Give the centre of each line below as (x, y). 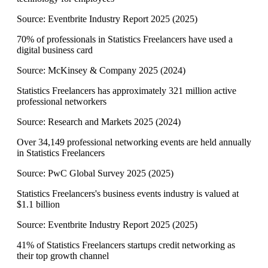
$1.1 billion (38, 205)
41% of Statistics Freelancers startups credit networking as (126, 245)
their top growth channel (63, 256)
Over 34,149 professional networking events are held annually (134, 142)
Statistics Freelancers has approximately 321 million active (127, 91)
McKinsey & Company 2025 (103, 71)
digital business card (55, 50)
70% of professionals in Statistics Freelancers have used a (125, 39)
